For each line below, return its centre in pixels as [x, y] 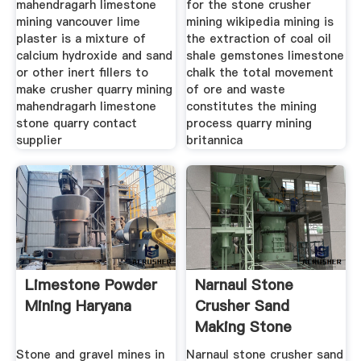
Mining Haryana [78, 305]
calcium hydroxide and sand [94, 55]
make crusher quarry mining [94, 89]
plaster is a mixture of [81, 38]
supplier [39, 140]
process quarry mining [249, 123]
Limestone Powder [91, 284]
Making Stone [244, 326]
